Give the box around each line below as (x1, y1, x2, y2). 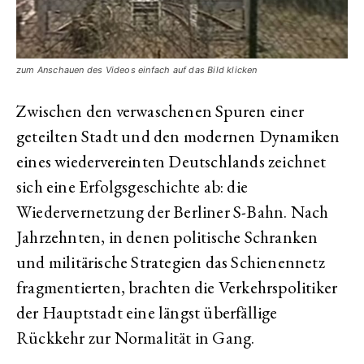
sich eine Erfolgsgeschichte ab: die (16, 175, 248, 198)
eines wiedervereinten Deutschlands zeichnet (16, 150, 327, 173)
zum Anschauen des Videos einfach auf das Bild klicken (16, 64, 258, 76)
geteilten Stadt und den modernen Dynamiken (16, 125, 340, 148)
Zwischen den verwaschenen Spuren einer (16, 100, 305, 123)
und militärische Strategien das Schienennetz (16, 251, 325, 274)
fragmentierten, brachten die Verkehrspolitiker (16, 276, 338, 299)
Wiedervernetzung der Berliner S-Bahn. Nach (16, 201, 329, 223)
